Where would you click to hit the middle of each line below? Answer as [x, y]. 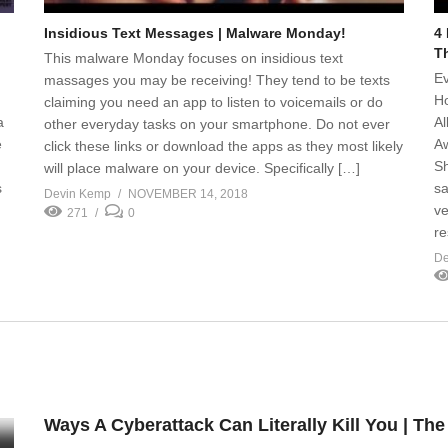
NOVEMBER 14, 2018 [188, 193]
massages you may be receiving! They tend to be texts [217, 79]
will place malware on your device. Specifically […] [202, 167]
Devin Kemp [77, 193]
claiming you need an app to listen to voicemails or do [213, 101]
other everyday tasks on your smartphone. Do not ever [217, 123]
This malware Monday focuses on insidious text [193, 57]
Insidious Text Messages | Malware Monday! [195, 32]
